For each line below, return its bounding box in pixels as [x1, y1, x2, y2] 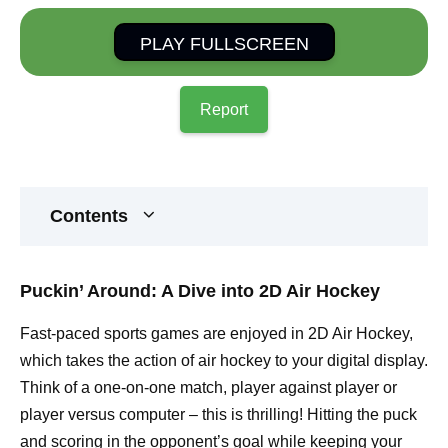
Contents [50, 205, 128, 226]
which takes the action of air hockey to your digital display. [20, 351, 428, 369]
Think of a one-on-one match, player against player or [20, 378, 397, 396]
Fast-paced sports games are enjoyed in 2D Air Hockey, [20, 324, 413, 342]
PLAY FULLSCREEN [139, 33, 309, 54]
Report [200, 100, 248, 118]
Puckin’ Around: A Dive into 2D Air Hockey [20, 281, 380, 302]
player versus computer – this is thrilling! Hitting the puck [20, 405, 417, 423]
